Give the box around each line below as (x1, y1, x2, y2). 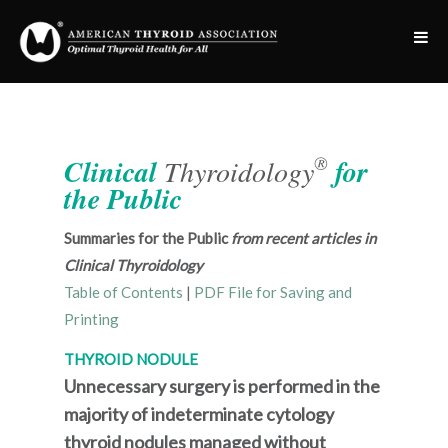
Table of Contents (64, 283, 183, 301)
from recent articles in (231, 229, 376, 247)
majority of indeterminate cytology (64, 403, 334, 425)
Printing (64, 310, 119, 328)
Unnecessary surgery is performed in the (64, 375, 380, 397)
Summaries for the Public (64, 229, 231, 247)
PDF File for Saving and (194, 283, 352, 301)
